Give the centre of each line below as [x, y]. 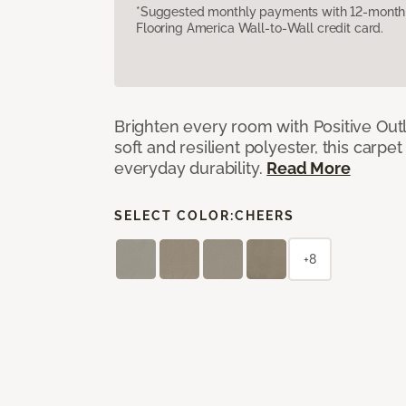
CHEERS [265, 215]
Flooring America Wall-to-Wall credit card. [260, 28]
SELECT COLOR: [174, 215]
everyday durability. [191, 168]
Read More [309, 168]
